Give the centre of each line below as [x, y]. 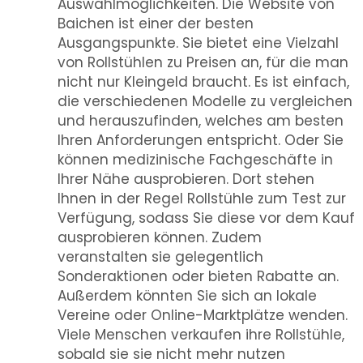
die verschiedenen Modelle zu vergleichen [205, 101]
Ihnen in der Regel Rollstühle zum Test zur [202, 199]
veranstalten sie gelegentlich [160, 257]
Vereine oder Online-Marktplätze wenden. [203, 315]
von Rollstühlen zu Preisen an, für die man [203, 62]
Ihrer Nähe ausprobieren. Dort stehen [186, 179]
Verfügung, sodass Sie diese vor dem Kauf [206, 218]
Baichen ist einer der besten [156, 23]
